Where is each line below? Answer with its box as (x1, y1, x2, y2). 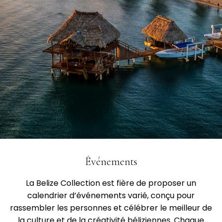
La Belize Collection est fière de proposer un (26, 177, 196, 189)
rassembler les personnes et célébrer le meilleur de (10, 202, 212, 214)
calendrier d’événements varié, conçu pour (27, 190, 195, 202)
